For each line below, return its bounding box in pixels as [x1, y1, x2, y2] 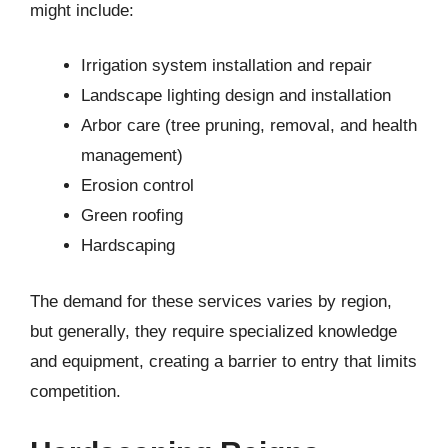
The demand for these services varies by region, [30, 291, 392, 311]
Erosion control [81, 176, 194, 195]
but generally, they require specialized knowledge [30, 321, 397, 341]
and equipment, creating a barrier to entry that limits [30, 351, 417, 371]
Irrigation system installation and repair [81, 56, 372, 75]
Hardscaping [81, 236, 175, 255]
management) [81, 146, 183, 165]
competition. [30, 381, 121, 401]
